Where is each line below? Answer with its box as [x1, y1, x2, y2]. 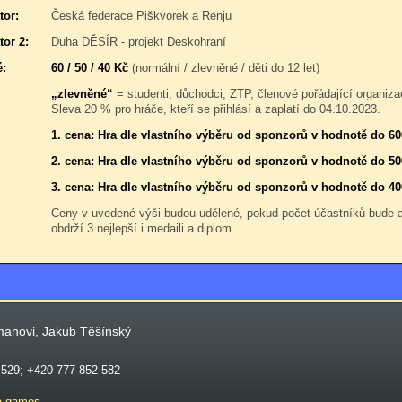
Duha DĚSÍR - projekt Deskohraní [51, 35, 226, 48]
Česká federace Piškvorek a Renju [51, 9, 232, 22]
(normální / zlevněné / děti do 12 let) [128, 61, 319, 74]
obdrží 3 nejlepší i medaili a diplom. [51, 222, 235, 235]
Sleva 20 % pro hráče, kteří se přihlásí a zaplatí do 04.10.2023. [51, 102, 380, 116]
